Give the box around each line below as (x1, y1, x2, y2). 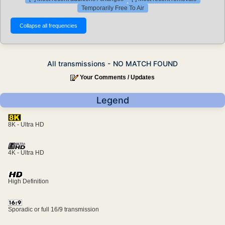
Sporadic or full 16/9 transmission (8, 206, 99, 213)
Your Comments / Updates (80, 74, 155, 81)
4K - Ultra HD (8, 149, 44, 157)
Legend (96, 95, 129, 106)
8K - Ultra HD (8, 121, 44, 129)
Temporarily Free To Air (81, 5, 144, 12)
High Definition (8, 177, 49, 185)
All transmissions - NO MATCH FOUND (47, 59, 178, 68)
